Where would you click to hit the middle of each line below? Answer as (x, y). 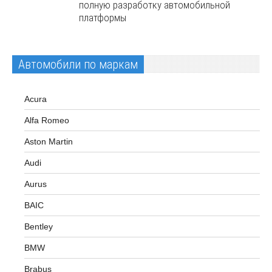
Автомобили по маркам (78, 64)
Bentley (39, 226)
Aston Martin (49, 141)
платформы (103, 18)
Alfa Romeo (47, 120)
